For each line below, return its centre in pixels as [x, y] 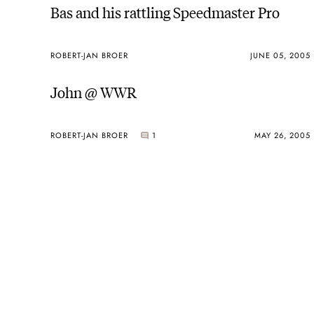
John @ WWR [94, 92]
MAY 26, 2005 [282, 135]
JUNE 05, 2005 [280, 55]
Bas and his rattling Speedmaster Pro [165, 12]
